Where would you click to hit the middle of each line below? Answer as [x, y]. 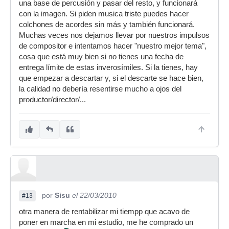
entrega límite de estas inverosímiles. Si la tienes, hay [108, 68]
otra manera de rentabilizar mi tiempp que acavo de [104, 212]
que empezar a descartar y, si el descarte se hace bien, [111, 78]
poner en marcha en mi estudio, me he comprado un [106, 223]
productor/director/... [52, 100]
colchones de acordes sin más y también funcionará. [107, 25]
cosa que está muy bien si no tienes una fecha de [101, 57]
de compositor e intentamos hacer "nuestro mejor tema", [113, 46]
